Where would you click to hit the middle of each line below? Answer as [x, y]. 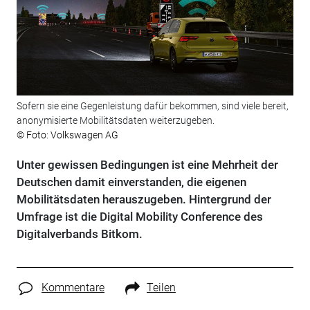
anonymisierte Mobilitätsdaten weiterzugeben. [115, 121]
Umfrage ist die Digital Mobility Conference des [139, 217]
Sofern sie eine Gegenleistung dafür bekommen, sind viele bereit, [152, 106]
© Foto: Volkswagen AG [67, 135]
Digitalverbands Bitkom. [79, 234]
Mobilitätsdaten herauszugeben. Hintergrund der [144, 200]
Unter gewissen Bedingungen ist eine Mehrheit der [147, 165]
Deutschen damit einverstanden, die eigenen [131, 182]
